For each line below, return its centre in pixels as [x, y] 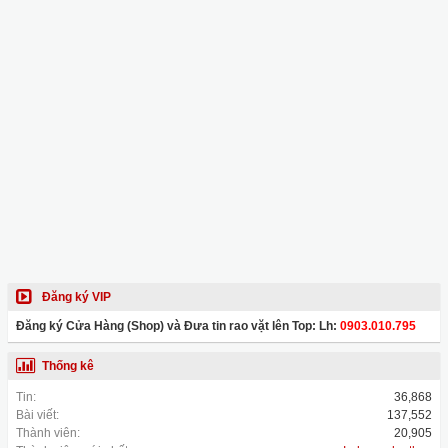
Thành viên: [48, 433]
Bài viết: [37, 415]
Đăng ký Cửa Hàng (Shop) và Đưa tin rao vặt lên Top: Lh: [178, 326]
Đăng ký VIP [76, 297]
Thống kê [68, 366]
